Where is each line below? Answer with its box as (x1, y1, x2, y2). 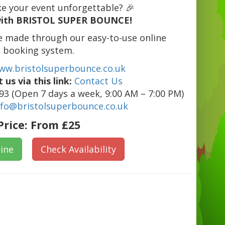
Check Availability (41, 143, 117, 156)
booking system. (3, 44, 74, 57)
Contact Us (74, 75, 123, 87)
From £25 (30, 118, 80, 133)
